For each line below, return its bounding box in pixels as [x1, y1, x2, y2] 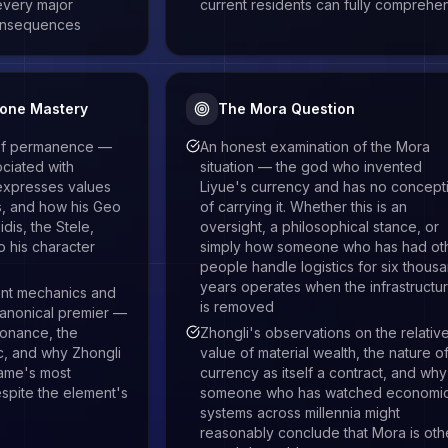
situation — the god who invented [200, 158, 423, 175]
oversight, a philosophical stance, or [200, 218, 440, 235]
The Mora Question [218, 100, 356, 117]
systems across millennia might [200, 404, 401, 421]
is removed [200, 298, 275, 315]
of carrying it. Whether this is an [200, 198, 408, 215]
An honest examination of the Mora [200, 138, 431, 155]
